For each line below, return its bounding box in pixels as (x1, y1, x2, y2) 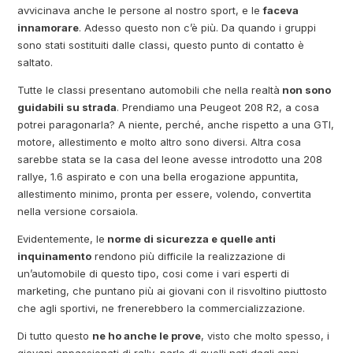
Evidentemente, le (17, 232, 106, 245)
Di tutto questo (17, 329, 93, 342)
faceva (263, 3, 299, 17)
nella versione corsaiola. (17, 204, 139, 217)
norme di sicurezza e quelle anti (105, 232, 277, 245)
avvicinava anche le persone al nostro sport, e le (17, 3, 264, 17)
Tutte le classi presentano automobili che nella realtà (17, 83, 281, 96)
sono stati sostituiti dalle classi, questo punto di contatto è (17, 38, 305, 51)
